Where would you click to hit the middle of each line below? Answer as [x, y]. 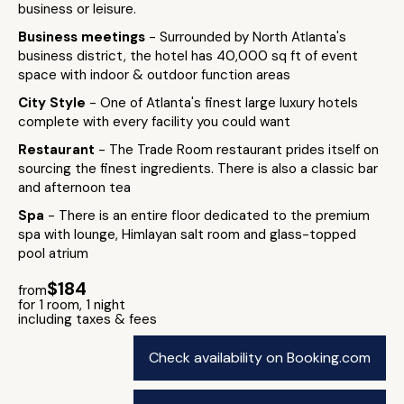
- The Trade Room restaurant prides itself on [239, 150]
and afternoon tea [74, 188]
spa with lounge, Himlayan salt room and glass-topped [187, 234]
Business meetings [83, 37]
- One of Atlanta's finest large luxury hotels [224, 103]
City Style [54, 103]
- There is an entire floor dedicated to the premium [209, 216]
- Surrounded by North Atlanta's [248, 37]
